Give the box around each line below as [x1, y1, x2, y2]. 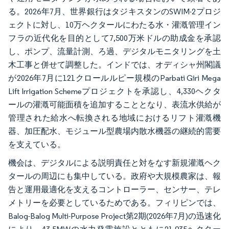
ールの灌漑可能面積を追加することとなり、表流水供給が [8, 100, 221, 110]
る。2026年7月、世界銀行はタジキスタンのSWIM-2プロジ [8, 7, 221, 17]
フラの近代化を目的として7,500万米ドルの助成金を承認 [8, 33, 221, 43]
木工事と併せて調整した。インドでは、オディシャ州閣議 [8, 60, 221, 70]
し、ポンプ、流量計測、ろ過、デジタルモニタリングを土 [8, 47, 221, 57]
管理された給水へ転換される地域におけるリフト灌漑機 [8, 113, 221, 123]
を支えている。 [8, 140, 65, 150]
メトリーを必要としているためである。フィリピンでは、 [8, 198, 221, 208]
